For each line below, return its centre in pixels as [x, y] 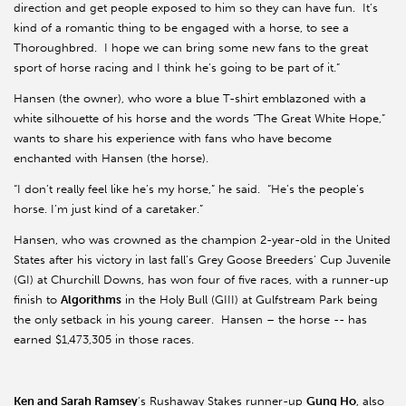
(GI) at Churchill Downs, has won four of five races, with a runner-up [201, 279]
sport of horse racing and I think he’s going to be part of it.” [177, 67]
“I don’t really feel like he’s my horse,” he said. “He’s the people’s [189, 188]
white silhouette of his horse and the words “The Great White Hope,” [199, 118]
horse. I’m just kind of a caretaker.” [108, 208]
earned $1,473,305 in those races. [104, 339]
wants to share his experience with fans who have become [173, 138]
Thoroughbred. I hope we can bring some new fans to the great [191, 47]
